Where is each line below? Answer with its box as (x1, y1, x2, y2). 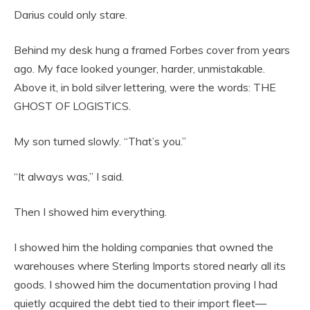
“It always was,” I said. (14, 170, 124, 184)
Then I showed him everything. (14, 205, 167, 219)
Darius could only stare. (14, 8, 127, 22)
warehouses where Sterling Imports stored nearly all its (14, 259, 286, 273)
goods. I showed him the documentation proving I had (14, 277, 277, 292)
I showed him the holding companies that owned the (14, 240, 273, 255)
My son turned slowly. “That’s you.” (14, 134, 186, 149)
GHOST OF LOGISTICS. (14, 99, 131, 113)
